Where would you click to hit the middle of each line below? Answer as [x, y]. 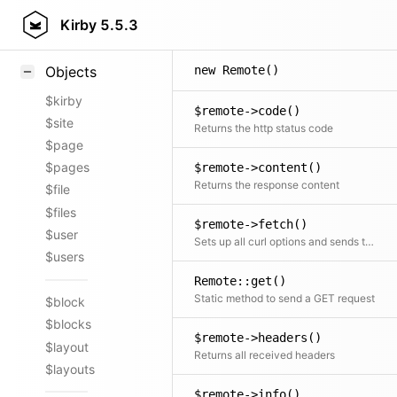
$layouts [70, 369]
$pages [67, 167]
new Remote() [237, 70]
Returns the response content [267, 185]
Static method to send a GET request [284, 298]
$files [61, 212]
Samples [70, 43]
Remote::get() [240, 281]
